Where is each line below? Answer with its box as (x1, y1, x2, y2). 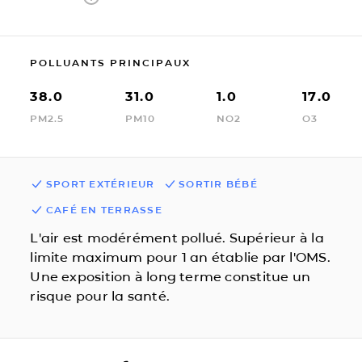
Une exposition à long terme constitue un (30, 268, 311, 284)
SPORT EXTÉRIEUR (45, 177, 155, 190)
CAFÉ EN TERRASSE (45, 203, 162, 216)
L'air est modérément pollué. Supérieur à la (30, 229, 324, 246)
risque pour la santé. (30, 288, 170, 304)
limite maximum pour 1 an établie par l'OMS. (30, 249, 330, 265)
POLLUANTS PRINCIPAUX (30, 56, 192, 69)
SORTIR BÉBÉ (179, 177, 258, 190)
